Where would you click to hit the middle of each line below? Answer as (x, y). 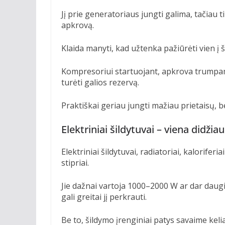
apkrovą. (78, 25)
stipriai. (75, 162)
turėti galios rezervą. (100, 82)
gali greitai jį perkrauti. (104, 197)
